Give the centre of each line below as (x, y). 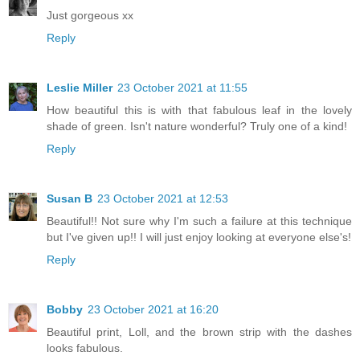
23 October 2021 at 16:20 (153, 309)
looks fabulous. (85, 348)
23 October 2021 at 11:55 (182, 87)
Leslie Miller (80, 87)
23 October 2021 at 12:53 (163, 198)
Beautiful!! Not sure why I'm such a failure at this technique (199, 221)
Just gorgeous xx (90, 15)
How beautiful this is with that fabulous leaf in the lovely (199, 110)
